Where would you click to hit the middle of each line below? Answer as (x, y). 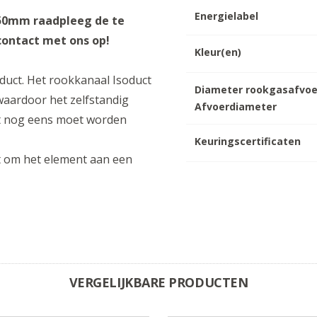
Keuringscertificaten (248, 141)
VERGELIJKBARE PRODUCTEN (158, 282)
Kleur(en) (218, 52)
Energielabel (227, 16)
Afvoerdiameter (236, 106)
